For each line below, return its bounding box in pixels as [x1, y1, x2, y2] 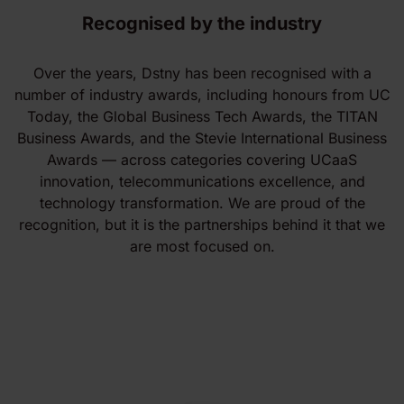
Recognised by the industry [82, 13, 322, 35]
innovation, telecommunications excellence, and [39, 172, 365, 191]
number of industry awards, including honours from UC [14, 86, 390, 105]
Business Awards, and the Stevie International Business [17, 129, 387, 148]
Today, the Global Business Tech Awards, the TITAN [26, 107, 378, 126]
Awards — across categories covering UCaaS [47, 151, 357, 170]
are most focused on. [129, 237, 275, 256]
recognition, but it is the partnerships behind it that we [19, 216, 385, 234]
